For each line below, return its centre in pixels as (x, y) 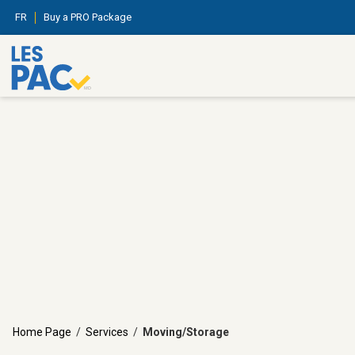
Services (107, 332)
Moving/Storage (186, 332)
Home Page (42, 332)
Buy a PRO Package (88, 17)
